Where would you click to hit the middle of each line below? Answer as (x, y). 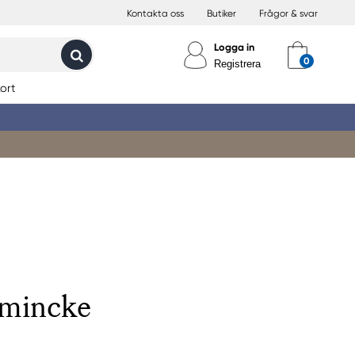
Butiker (221, 13)
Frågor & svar (288, 13)
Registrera (237, 64)
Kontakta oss (155, 13)
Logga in (234, 47)
